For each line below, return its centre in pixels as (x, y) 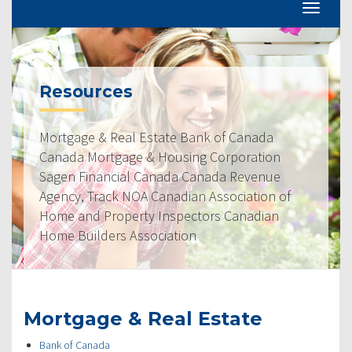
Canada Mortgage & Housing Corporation (160, 156)
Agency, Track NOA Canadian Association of (165, 196)
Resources (86, 91)
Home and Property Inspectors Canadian (159, 215)
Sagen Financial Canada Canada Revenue (160, 176)
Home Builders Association (118, 235)
